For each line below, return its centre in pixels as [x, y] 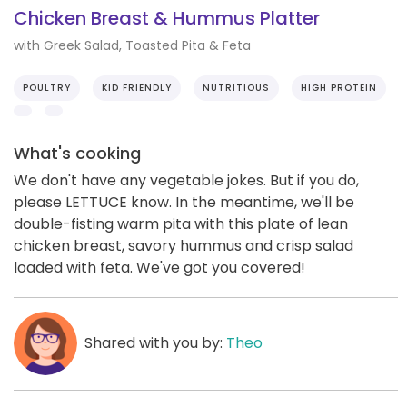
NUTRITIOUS [236, 87]
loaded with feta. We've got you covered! [159, 267]
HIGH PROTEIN [339, 87]
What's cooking [77, 153]
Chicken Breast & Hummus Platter [167, 19]
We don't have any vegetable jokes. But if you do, [186, 180]
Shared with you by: [155, 342]
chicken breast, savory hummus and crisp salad [184, 245]
